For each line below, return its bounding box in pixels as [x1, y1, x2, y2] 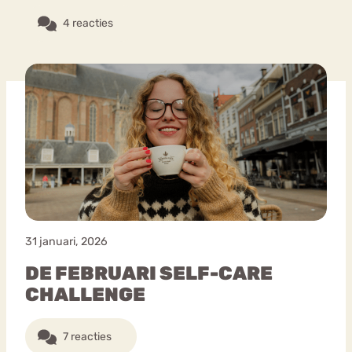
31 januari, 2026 [25, 235, 108, 249]
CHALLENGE [25, 284, 145, 306]
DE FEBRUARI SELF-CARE [25, 262, 273, 285]
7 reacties [63, 330, 112, 344]
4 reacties [63, 16, 113, 31]
